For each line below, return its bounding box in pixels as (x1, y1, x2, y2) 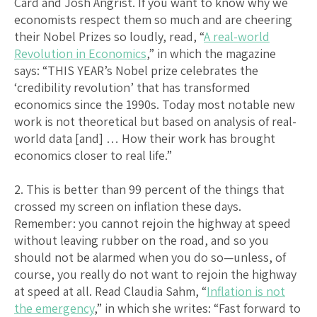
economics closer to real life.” (14, 146, 172, 163)
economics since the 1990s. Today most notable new (14, 96, 295, 113)
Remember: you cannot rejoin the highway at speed (14, 214, 291, 231)
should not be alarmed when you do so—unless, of (14, 248, 286, 265)
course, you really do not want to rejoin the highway (14, 265, 296, 282)
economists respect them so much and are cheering (14, 11, 292, 28)
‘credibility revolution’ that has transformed (14, 79, 250, 96)
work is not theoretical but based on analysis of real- (14, 113, 296, 129)
